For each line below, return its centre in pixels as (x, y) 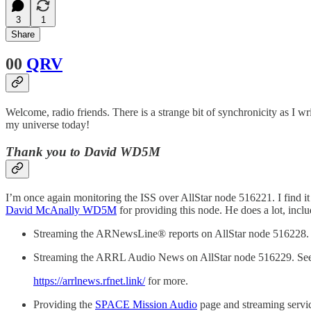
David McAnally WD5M (61, 210)
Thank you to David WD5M (83, 152)
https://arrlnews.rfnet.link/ (89, 280)
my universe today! (48, 125)
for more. (167, 280)
